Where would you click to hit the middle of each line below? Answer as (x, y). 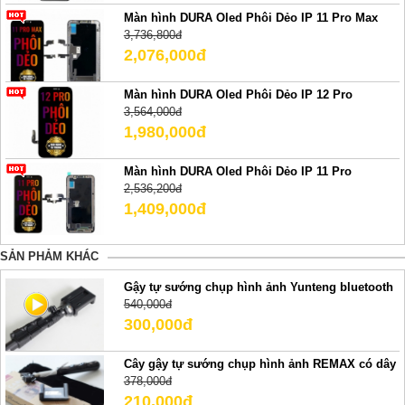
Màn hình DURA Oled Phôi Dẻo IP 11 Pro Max (250, 17)
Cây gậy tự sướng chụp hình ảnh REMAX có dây (259, 364)
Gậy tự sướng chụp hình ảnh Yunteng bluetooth (258, 287)
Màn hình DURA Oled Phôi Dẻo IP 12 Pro (238, 94)
